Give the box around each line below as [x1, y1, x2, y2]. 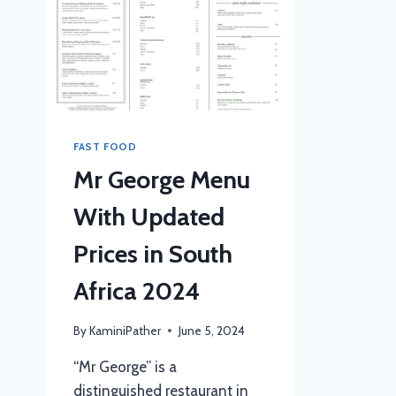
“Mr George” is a [73, 357, 177, 376]
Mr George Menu [73, 164, 250, 194]
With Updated [73, 201, 225, 232]
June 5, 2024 [179, 323, 246, 338]
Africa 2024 [73, 275, 200, 306]
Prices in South [73, 238, 232, 269]
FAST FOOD [73, 141, 137, 153]
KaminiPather [89, 323, 162, 338]
